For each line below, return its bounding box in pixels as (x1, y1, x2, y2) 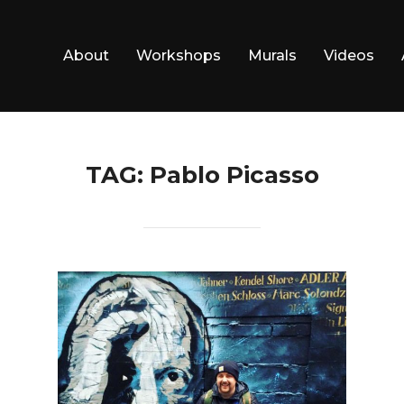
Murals (248, 47, 297, 65)
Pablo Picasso (149, 160, 319, 189)
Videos (324, 47, 374, 65)
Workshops (136, 47, 221, 65)
